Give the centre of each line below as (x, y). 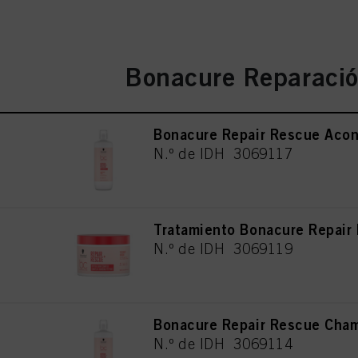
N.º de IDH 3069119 (223, 249)
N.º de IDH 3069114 (223, 344)
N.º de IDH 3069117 (223, 154)
